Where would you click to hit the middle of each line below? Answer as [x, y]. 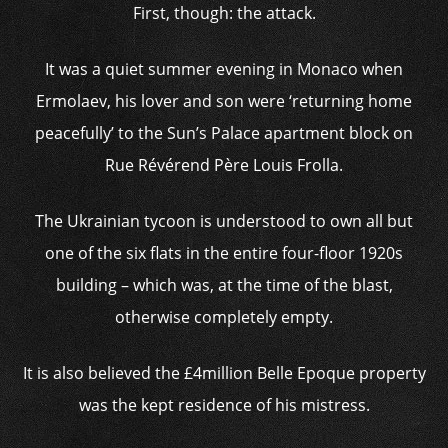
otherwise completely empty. [224, 317]
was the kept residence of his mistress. [224, 405]
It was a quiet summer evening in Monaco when [224, 69]
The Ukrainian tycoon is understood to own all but [224, 221]
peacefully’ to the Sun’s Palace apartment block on [224, 133]
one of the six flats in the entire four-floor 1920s [224, 253]
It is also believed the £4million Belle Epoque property [224, 373]
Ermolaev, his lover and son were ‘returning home [224, 101]
